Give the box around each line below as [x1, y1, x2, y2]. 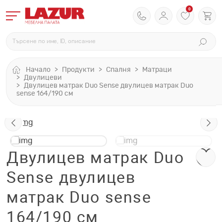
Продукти [62, 66, 95, 73]
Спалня [106, 66, 131, 73]
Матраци [142, 66, 172, 73]
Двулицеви [24, 74, 62, 82]
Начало [26, 66, 51, 73]
